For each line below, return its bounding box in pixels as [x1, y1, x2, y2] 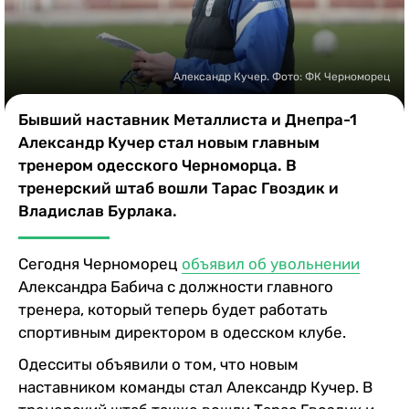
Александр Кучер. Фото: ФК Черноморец [173, 69, 390, 83]
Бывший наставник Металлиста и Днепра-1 [18, 110, 357, 129]
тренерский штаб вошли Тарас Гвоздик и [18, 178, 339, 197]
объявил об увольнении [182, 254, 360, 273]
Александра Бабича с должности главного [18, 277, 333, 296]
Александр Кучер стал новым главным [18, 132, 320, 152]
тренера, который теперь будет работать [18, 299, 328, 319]
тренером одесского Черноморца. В [18, 155, 297, 174]
